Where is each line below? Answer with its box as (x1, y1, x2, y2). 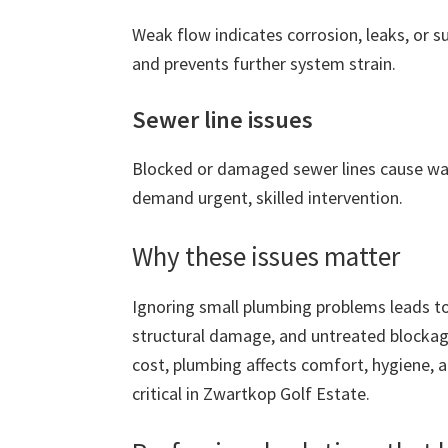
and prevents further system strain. (132, 52, 396, 76)
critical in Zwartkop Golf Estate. (132, 382, 370, 406)
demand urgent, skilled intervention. (132, 186, 403, 210)
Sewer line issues (132, 104, 313, 136)
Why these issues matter (132, 239, 400, 274)
